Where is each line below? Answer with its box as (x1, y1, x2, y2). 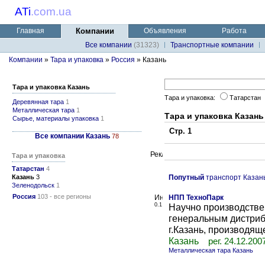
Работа (222, 27, 247, 35)
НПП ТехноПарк (169, 193, 224, 202)
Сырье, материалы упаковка (12, 115, 99, 122)
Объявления (144, 27, 186, 35)
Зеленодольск (12, 182, 54, 189)
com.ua (34, 5, 72, 18)
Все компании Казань (35, 132, 110, 140)
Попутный (169, 173, 204, 182)
